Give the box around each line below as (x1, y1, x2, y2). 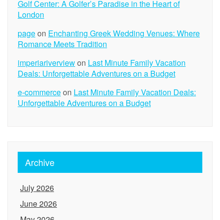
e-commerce (18, 86, 61, 98)
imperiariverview (18, 57, 75, 68)
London (18, 9, 44, 20)
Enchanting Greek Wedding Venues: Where (48, 27, 200, 39)
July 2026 (20, 182, 54, 193)
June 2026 (20, 198, 57, 209)
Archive (25, 156, 55, 168)
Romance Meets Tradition (18, 38, 107, 50)
